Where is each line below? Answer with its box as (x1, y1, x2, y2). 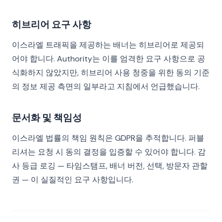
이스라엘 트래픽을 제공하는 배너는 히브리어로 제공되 (12, 40, 204, 50)
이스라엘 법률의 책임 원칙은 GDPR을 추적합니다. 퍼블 (12, 133, 204, 143)
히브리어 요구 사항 (12, 18, 91, 30)
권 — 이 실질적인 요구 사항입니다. (12, 174, 133, 185)
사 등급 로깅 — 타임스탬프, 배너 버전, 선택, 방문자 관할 (12, 161, 208, 171)
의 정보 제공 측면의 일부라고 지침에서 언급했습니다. (12, 81, 200, 92)
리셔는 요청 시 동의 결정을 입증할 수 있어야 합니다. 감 (12, 147, 206, 157)
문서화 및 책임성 (12, 111, 82, 123)
